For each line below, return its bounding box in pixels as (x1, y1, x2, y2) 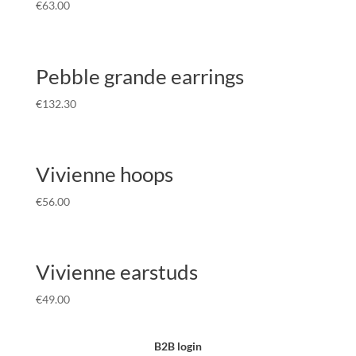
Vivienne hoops (35, 161, 173, 187)
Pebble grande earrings (35, 63, 244, 89)
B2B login (154, 339, 202, 354)
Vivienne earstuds (35, 259, 198, 285)
